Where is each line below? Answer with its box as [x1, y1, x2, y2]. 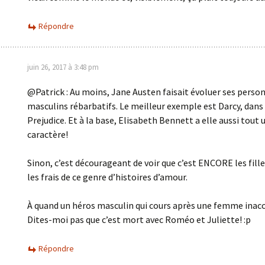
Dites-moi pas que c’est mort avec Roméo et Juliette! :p [27, 214, 251, 225]
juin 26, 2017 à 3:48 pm [27, 62, 99, 72]
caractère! [27, 128, 68, 140]
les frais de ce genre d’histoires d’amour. [27, 171, 188, 183]
